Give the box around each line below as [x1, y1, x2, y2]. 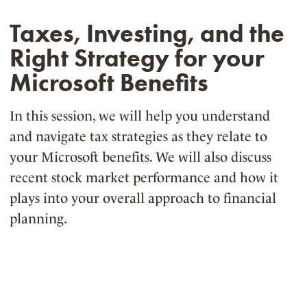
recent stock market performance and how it [10, 169, 278, 186]
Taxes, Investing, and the [10, 18, 284, 49]
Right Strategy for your [10, 42, 265, 73]
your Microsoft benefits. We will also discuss [10, 149, 271, 166]
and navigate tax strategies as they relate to [10, 128, 267, 145]
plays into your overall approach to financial [10, 190, 276, 207]
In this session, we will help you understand [10, 108, 270, 125]
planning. [10, 210, 67, 228]
